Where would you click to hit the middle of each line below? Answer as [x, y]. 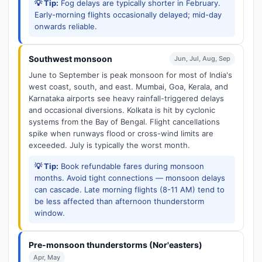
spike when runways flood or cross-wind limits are [121, 133]
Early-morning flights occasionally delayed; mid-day [128, 15]
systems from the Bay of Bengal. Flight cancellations [124, 122]
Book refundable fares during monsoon [131, 166]
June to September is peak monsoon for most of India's [130, 75]
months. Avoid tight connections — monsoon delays [130, 178]
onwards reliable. [66, 26]
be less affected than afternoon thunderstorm [119, 201]
